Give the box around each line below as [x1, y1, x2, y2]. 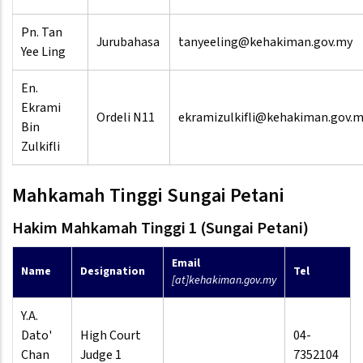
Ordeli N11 [96, 109, 155, 127]
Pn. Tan [21, 23, 62, 42]
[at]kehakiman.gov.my [172, 272, 276, 289]
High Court [80, 327, 141, 345]
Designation [80, 263, 145, 280]
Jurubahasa [96, 33, 160, 52]
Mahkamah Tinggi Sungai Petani [12, 181, 284, 211]
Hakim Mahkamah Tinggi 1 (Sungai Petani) [12, 217, 309, 241]
